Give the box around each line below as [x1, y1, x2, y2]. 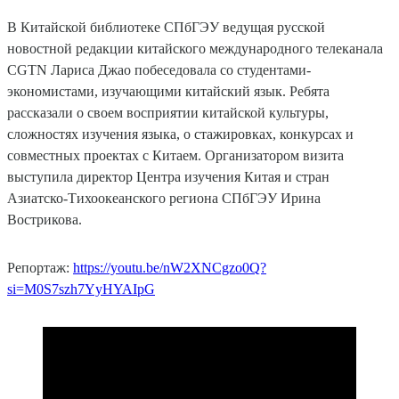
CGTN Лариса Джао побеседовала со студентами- [7, 62, 311, 78]
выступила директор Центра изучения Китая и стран [7, 169, 330, 185]
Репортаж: [7, 260, 73, 276]
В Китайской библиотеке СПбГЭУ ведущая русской [7, 20, 325, 36]
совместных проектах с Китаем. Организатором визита [7, 148, 344, 164]
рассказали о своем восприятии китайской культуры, [7, 105, 329, 121]
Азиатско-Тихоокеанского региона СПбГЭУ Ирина [7, 191, 321, 207]
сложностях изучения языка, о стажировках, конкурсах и [7, 126, 354, 142]
